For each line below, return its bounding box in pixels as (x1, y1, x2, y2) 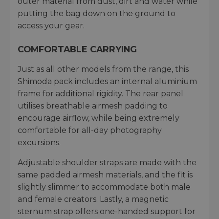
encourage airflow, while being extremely (18, 113, 179, 123)
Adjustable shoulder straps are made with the (18, 157, 197, 167)
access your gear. (18, 21, 85, 30)
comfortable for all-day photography (18, 125, 162, 135)
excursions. (18, 137, 61, 147)
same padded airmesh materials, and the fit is (18, 170, 193, 179)
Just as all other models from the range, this (18, 64, 189, 74)
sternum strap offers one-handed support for (18, 206, 196, 216)
